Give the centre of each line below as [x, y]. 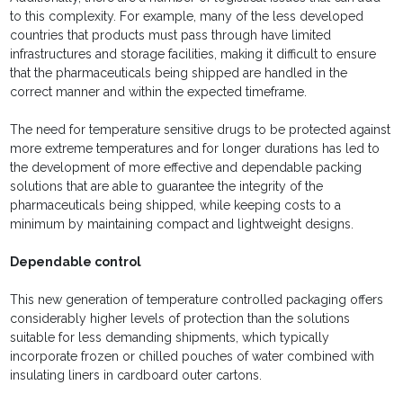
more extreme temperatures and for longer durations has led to [195, 149]
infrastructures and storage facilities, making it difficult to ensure [193, 54]
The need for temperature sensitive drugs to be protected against [201, 130]
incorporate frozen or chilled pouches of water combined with [193, 357]
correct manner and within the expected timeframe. [159, 92]
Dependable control [76, 262]
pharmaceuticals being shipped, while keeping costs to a [176, 206]
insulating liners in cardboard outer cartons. [136, 376]
